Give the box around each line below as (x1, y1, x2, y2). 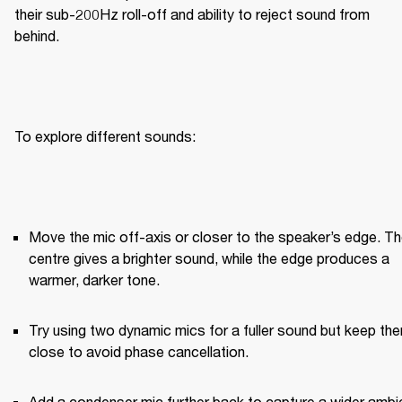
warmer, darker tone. (29, 270, 160, 288)
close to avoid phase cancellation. (29, 342, 249, 360)
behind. (14, 26, 59, 44)
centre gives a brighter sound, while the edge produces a (29, 249, 389, 267)
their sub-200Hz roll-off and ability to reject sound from (14, 4, 370, 22)
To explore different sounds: (14, 127, 196, 144)
